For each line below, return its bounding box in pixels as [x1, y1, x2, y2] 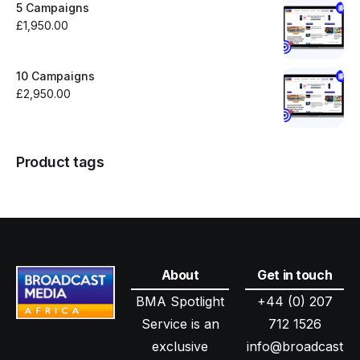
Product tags [16, 153, 104, 170]
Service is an [141, 316, 219, 332]
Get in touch [257, 267, 333, 283]
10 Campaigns [16, 68, 95, 83]
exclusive [152, 338, 208, 354]
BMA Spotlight [136, 293, 224, 309]
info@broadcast [246, 338, 343, 354]
